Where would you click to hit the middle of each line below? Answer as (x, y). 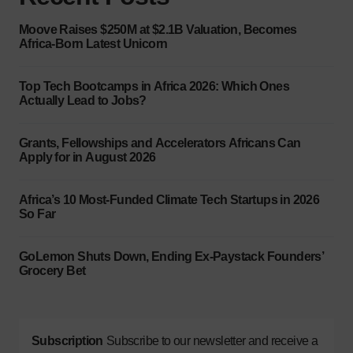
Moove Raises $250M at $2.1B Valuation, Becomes (158, 29)
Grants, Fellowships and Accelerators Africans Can (160, 143)
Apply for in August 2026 (87, 157)
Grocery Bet (52, 270)
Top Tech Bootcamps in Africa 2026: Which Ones (154, 86)
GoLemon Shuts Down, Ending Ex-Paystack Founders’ (172, 256)
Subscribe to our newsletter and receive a (212, 340)
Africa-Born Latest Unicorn (93, 43)
